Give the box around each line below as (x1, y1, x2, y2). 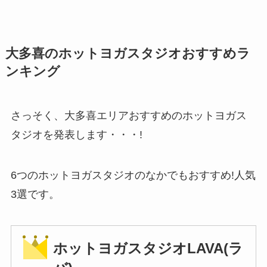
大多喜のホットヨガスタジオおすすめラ (5, 46, 250, 61)
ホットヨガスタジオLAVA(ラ (52, 240, 243, 256)
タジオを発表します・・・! (10, 129, 142, 141)
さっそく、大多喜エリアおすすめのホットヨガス (10, 110, 247, 122)
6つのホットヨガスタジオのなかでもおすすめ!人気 (10, 169, 256, 182)
